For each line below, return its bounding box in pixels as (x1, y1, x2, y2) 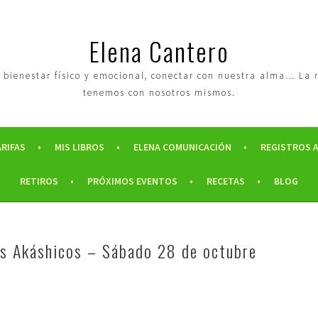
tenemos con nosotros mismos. (82, 87, 236, 99)
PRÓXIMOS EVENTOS (87, 175, 177, 187)
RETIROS (20, 175, 58, 187)
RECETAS (207, 175, 245, 187)
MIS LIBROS (54, 141, 104, 153)
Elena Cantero (89, 32, 229, 70)
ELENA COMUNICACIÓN (133, 141, 231, 153)
